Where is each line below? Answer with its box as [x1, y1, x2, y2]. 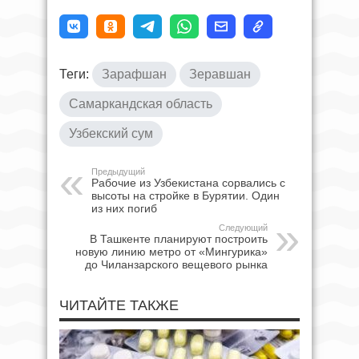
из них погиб [91, 202, 157, 215]
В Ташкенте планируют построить [90, 232, 268, 245]
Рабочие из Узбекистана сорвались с [91, 176, 285, 189]
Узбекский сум [69, 127, 153, 140]
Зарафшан [102, 67, 167, 81]
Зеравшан [189, 67, 251, 81]
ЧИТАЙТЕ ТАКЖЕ [59, 297, 179, 313]
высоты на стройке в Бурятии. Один [91, 189, 280, 202]
